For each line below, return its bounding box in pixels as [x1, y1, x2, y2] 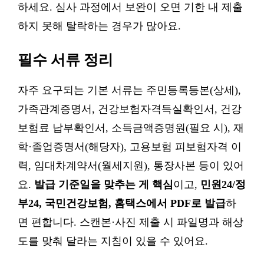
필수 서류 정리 [18, 52, 113, 68]
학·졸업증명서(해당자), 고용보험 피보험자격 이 [18, 141, 242, 153]
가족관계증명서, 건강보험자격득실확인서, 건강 [18, 103, 242, 115]
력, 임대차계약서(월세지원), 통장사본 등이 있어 [18, 160, 244, 171]
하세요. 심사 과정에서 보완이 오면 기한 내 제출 [18, 1, 243, 13]
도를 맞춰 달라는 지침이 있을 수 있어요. [18, 235, 208, 247]
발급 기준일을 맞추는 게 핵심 [34, 179, 173, 190]
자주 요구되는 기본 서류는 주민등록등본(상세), [18, 84, 241, 96]
